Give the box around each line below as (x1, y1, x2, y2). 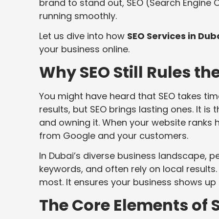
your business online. (39, 43, 130, 56)
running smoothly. (39, 10, 117, 22)
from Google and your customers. (39, 129, 188, 142)
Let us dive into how (39, 30, 127, 43)
